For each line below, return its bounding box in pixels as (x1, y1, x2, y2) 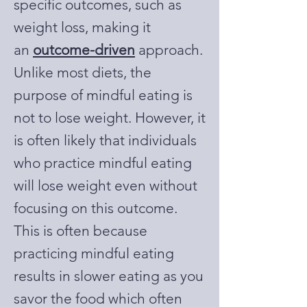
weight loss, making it (14, 19, 151, 36)
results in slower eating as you (14, 267, 204, 284)
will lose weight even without (14, 177, 197, 194)
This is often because (14, 222, 147, 239)
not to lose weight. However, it (14, 109, 206, 126)
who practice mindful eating (14, 154, 192, 171)
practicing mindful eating (14, 245, 174, 262)
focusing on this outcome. (14, 199, 177, 217)
